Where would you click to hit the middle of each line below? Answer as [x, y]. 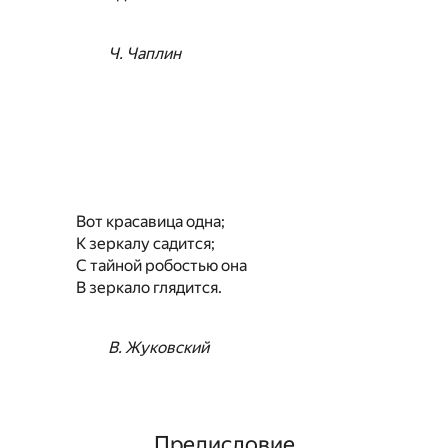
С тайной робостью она [161, 266]
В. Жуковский [158, 348]
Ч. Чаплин [144, 54]
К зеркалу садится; [145, 244]
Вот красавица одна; [150, 222]
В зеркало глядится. [149, 288]
